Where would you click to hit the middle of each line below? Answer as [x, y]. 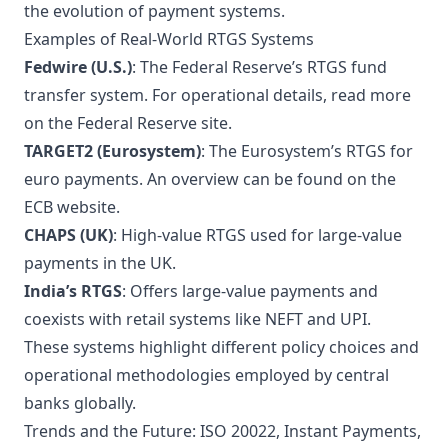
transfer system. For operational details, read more [217, 95]
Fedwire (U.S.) [78, 67]
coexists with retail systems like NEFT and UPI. [197, 319]
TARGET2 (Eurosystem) [112, 151]
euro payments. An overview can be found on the [210, 179]
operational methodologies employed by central [206, 375]
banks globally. [80, 403]
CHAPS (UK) [68, 235]
